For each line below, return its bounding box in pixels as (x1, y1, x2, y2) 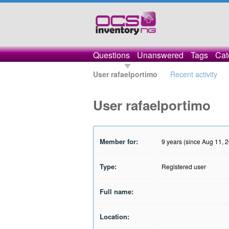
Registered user (162, 162, 206, 171)
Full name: (100, 187, 133, 196)
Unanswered (137, 49, 184, 61)
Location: (100, 212, 129, 221)
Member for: (100, 136, 138, 146)
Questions (93, 49, 130, 61)
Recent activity (170, 69, 217, 79)
